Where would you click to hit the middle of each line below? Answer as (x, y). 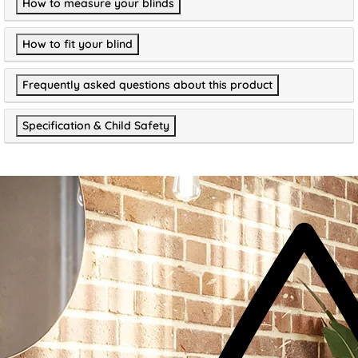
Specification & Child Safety (96, 125)
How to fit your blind (78, 44)
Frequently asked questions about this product (147, 85)
